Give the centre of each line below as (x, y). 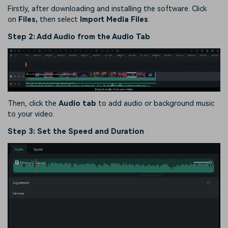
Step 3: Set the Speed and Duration (76, 131)
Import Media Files (114, 19)
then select (60, 19)
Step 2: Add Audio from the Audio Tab (79, 37)
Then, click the (33, 103)
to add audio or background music (155, 103)
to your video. (31, 114)
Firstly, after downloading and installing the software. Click (107, 9)
